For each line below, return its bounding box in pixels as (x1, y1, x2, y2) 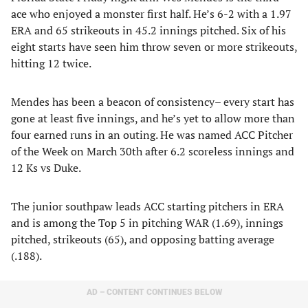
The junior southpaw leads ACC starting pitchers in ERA (11, 199, 284, 214)
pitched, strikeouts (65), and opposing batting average (11, 232, 274, 247)
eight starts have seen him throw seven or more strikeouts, (11, 39, 297, 54)
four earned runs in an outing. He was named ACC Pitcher (11, 127, 293, 142)
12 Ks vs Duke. (11, 160, 81, 175)
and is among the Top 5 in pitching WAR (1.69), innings (11, 215, 283, 230)
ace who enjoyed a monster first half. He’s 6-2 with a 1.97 (11, 6, 291, 21)
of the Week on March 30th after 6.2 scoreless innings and (11, 144, 294, 159)
